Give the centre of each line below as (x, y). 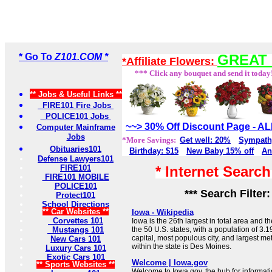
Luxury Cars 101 (76, 248)
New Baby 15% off (220, 151)
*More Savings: (151, 140)
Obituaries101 (76, 149)
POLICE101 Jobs (76, 117)
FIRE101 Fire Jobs (76, 106)
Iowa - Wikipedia (162, 212)
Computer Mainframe (76, 127)
